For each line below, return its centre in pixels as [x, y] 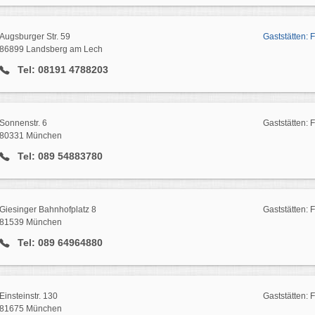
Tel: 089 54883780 [58, 156]
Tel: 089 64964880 [58, 242]
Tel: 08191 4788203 [61, 70]
